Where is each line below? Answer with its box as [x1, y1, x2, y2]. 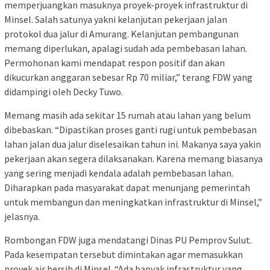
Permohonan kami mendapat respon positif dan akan [4, 56, 225, 69]
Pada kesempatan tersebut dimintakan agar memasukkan [4, 248, 243, 260]
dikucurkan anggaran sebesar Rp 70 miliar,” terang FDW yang [4, 71, 253, 83]
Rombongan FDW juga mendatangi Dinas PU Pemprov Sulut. [4, 233, 252, 246]
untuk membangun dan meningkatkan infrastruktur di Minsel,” [4, 195, 262, 208]
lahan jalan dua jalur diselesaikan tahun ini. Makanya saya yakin [4, 137, 261, 150]
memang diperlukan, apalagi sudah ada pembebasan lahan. [4, 42, 247, 54]
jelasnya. [4, 210, 40, 222]
